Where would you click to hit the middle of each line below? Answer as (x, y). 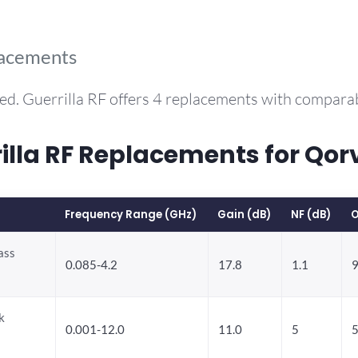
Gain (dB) (244, 214)
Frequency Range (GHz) (131, 214)
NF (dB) (311, 214)
